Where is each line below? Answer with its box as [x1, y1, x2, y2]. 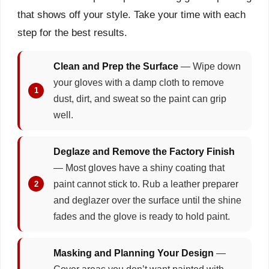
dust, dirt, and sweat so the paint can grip [53, 93, 226, 104]
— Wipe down [178, 61, 241, 71]
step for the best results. [17, 26, 127, 38]
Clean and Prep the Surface [53, 61, 178, 71]
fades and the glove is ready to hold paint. [53, 211, 230, 222]
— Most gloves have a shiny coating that [53, 162, 225, 173]
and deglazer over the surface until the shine [53, 195, 241, 205]
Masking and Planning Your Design [53, 247, 214, 258]
